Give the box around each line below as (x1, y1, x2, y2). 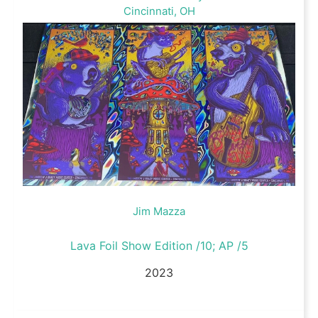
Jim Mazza (133, 204, 185, 219)
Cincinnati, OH (123, 4, 195, 18)
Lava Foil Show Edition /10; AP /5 (70, 238, 248, 253)
